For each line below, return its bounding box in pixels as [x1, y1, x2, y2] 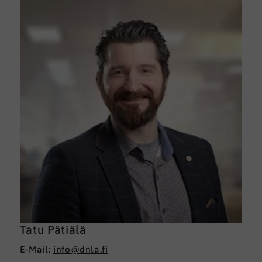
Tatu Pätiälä [19, 223, 87, 237]
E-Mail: [19, 243, 53, 254]
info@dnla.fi [53, 243, 108, 254]
